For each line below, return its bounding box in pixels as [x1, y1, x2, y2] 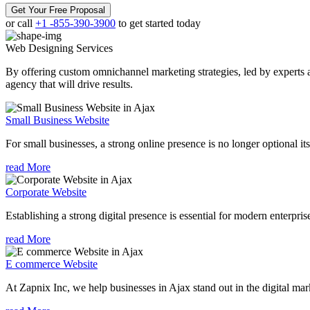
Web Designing [6, 42, 76, 55]
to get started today [116, 17, 201, 30]
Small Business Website [6, 114, 109, 127]
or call [6, 17, 35, 30]
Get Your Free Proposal [11, 5, 105, 16]
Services [76, 42, 113, 55]
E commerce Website [6, 258, 98, 271]
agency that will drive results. [6, 78, 133, 91]
